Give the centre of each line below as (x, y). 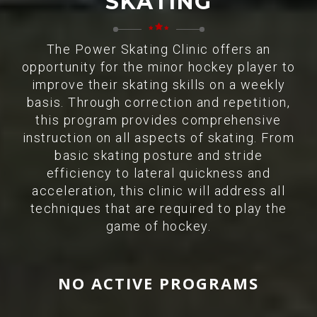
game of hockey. (158, 226)
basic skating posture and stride (158, 155)
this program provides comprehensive (158, 120)
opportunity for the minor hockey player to (158, 67)
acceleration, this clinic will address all (158, 191)
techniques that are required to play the (158, 208)
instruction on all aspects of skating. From (158, 138)
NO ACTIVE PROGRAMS (158, 283)
